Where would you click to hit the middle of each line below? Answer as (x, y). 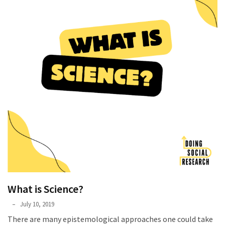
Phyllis (16, 204)
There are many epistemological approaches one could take (110, 219)
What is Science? (45, 189)
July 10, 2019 (37, 204)
